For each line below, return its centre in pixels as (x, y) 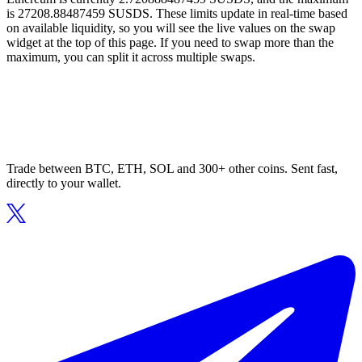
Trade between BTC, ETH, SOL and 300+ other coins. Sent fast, (172, 169)
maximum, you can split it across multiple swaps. (131, 57)
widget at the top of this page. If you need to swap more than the (170, 43)
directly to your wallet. (64, 183)
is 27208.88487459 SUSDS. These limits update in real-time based (177, 14)
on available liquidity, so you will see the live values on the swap (171, 28)
